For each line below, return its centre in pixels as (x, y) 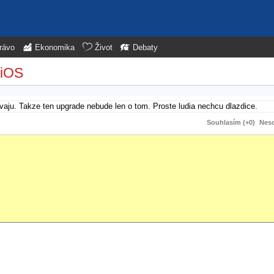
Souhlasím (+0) (231, 122)
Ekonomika (55, 48)
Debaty (145, 48)
